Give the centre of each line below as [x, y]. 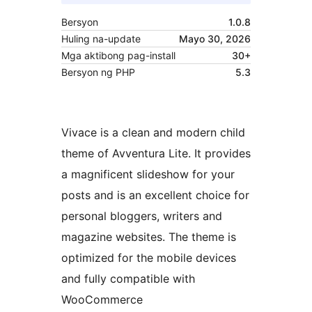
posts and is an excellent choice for [155, 195]
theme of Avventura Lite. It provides [156, 154]
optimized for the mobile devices [149, 258]
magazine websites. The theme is [149, 237]
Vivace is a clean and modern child [153, 133]
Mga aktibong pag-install [118, 56]
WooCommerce [102, 300]
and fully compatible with [128, 279]
